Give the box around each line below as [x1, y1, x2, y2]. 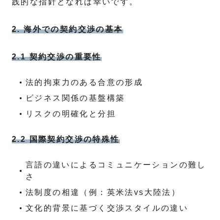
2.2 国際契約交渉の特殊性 [12, 135, 120, 143]
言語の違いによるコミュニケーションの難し [25, 161, 206, 169]
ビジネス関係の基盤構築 [26, 94, 125, 102]
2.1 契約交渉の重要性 [12, 53, 102, 61]
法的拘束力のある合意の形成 [26, 78, 143, 86]
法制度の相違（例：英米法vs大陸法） [26, 188, 181, 196]
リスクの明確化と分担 [26, 110, 116, 118]
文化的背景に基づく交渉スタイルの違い [26, 204, 189, 212]
